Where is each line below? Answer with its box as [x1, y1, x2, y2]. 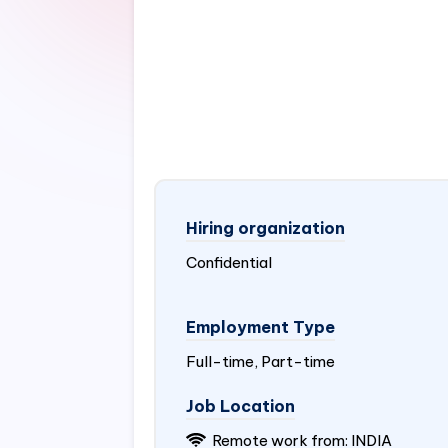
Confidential [186, 253, 273, 272]
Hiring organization [186, 218, 346, 238]
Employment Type [186, 317, 336, 337]
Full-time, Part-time [186, 352, 336, 371]
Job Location [186, 396, 296, 416]
